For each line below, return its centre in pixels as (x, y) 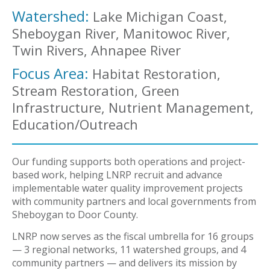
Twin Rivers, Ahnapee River (96, 50)
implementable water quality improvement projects (127, 188)
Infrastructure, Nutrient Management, (133, 107)
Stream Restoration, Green (96, 90)
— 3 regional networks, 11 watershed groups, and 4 (129, 250)
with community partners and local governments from (134, 201)
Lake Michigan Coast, (158, 16)
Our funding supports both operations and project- (129, 162)
